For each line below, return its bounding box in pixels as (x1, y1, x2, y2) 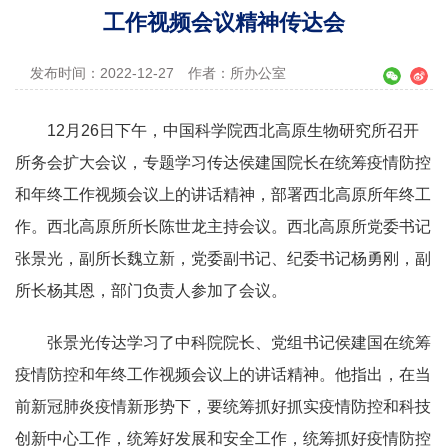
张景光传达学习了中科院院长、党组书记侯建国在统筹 (15, 333, 431, 351)
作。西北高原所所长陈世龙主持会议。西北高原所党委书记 (15, 217, 431, 235)
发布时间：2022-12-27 (30, 64, 188, 81)
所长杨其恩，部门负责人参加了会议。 (15, 281, 287, 299)
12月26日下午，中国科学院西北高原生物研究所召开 (15, 121, 419, 139)
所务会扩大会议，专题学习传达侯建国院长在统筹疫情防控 (15, 153, 431, 171)
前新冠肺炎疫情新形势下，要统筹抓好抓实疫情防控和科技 (15, 397, 431, 415)
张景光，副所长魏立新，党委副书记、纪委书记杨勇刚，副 (15, 249, 431, 267)
